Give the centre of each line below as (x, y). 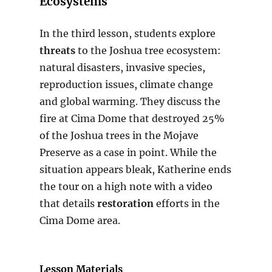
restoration (125, 204)
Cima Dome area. (80, 221)
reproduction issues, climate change (126, 85)
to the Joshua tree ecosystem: (148, 51)
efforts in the (186, 204)
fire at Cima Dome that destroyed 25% (132, 119)
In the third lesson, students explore (127, 34)
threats (57, 51)
